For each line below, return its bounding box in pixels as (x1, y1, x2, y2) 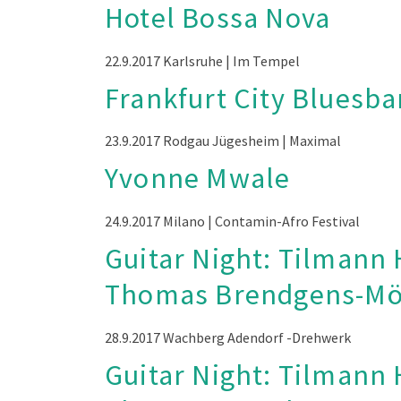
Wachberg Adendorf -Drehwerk (163, 328, 351, 346)
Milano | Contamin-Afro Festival (163, 212, 360, 231)
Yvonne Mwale (105, 160, 291, 197)
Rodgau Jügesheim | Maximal (163, 132, 341, 150)
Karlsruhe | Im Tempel (163, 51, 300, 70)
